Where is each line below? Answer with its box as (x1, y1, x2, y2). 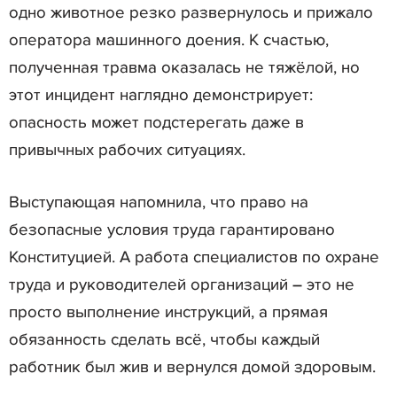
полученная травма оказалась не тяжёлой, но (9, 57, 360, 78)
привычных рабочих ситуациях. (9, 139, 245, 160)
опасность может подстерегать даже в (9, 112, 304, 133)
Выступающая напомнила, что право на (9, 191, 308, 213)
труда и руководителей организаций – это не (9, 274, 354, 295)
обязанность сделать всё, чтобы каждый (9, 329, 320, 350)
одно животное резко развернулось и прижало (9, 2, 373, 23)
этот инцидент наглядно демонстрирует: (9, 84, 313, 105)
